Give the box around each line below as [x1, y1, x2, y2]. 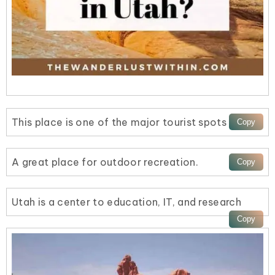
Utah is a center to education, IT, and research [12, 195, 242, 208]
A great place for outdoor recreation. [12, 155, 198, 168]
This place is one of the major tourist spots [12, 115, 227, 128]
